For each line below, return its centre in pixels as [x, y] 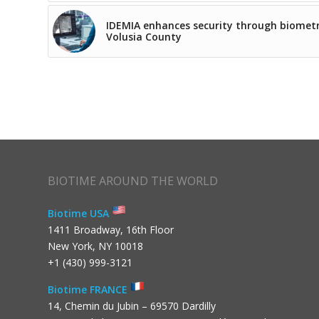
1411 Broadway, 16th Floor [111, 229]
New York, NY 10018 [95, 246]
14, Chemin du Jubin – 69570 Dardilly [132, 305]
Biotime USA [80, 213]
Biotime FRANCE [89, 289]
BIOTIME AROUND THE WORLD [133, 181]
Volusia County [144, 37]
